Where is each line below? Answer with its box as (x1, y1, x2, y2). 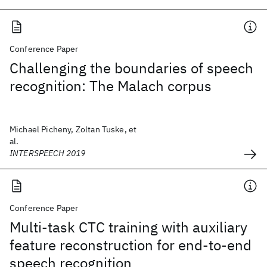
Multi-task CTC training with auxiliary (10, 218, 247, 237)
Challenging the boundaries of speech (10, 58, 253, 77)
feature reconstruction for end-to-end (10, 235, 252, 254)
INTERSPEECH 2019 (10, 148, 86, 159)
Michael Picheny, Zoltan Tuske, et (10, 124, 137, 135)
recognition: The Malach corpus (10, 76, 212, 95)
